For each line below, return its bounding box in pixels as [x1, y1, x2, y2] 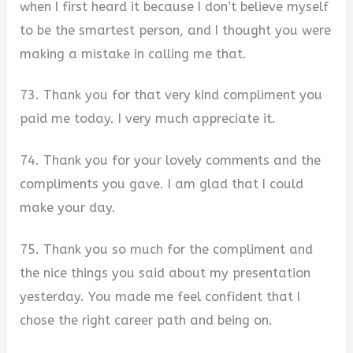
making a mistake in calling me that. [20, 46, 247, 61]
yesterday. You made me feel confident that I [20, 288, 301, 304]
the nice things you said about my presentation [20, 265, 311, 281]
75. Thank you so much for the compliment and [20, 241, 314, 257]
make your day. [20, 200, 117, 216]
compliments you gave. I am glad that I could [20, 176, 304, 192]
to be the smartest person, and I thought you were [20, 22, 332, 38]
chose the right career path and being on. [20, 312, 273, 328]
